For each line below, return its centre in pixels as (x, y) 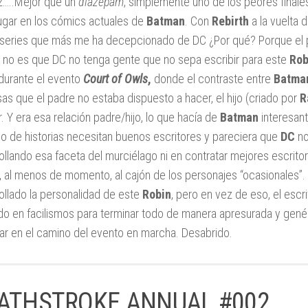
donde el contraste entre (212, 78)
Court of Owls (115, 78)
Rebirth (229, 21)
